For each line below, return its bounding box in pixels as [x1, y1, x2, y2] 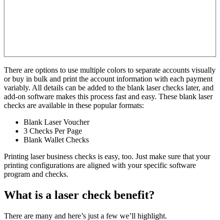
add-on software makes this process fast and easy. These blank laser [4, 92, 213, 101]
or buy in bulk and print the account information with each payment [4, 74, 213, 83]
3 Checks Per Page [24, 126, 82, 135]
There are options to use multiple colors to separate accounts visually [4, 65, 216, 74]
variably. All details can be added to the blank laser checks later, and [4, 83, 214, 92]
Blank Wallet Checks [24, 135, 89, 144]
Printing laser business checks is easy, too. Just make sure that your [4, 152, 210, 161]
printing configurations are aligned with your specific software [4, 161, 196, 169]
